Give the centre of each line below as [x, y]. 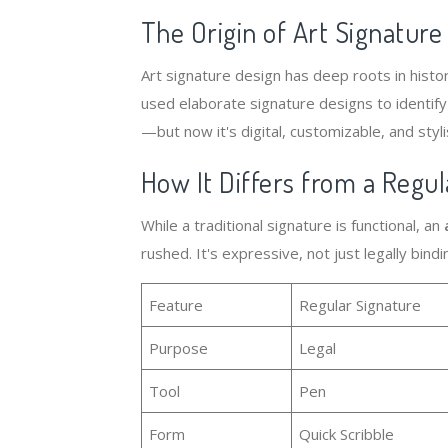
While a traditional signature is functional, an [292, 225]
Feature [176, 305]
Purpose [179, 348]
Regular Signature [360, 305]
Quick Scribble [347, 434]
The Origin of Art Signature [291, 32]
